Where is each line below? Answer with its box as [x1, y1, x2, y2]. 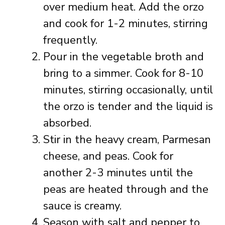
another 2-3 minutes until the [43, 165, 193, 180]
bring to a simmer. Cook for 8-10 [43, 66, 203, 81]
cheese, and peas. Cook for [43, 149, 173, 164]
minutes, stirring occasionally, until [43, 82, 213, 97]
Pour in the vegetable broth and [43, 49, 204, 64]
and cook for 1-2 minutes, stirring [43, 16, 208, 31]
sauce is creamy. [43, 198, 122, 213]
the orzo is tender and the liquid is [43, 99, 213, 114]
